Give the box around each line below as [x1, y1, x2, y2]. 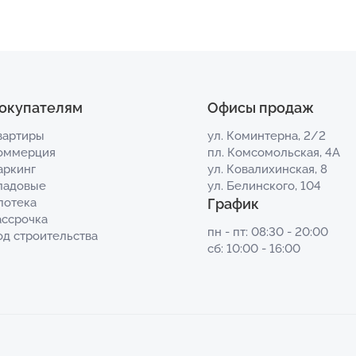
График [207, 195, 259, 212]
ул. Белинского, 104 [207, 179, 321, 193]
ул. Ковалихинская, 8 [207, 162, 327, 176]
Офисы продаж [207, 99, 314, 116]
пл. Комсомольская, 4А [207, 145, 340, 160]
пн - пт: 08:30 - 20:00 [207, 225, 328, 239]
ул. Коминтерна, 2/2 [207, 129, 326, 143]
